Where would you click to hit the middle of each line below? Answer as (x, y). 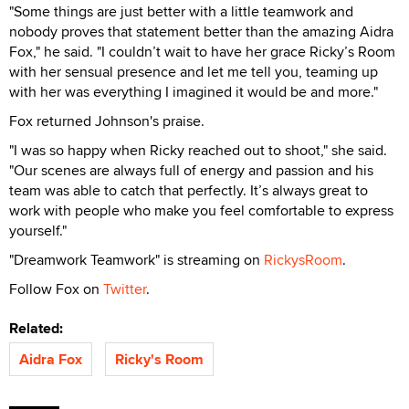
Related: (40, 329)
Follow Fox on (56, 289)
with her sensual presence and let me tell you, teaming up (194, 72)
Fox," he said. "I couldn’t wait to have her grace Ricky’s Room (202, 52)
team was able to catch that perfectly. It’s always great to (189, 191)
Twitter (125, 289)
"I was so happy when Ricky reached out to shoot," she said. (198, 151)
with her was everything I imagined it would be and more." (194, 92)
